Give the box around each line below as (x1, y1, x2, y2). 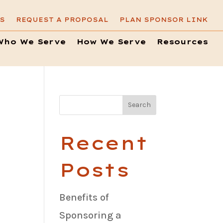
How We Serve (77, 37, 146, 46)
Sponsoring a (59, 209, 122, 221)
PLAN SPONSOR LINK (119, 16, 208, 23)
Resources (157, 37, 208, 46)
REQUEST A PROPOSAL (16, 16, 109, 23)
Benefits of (59, 191, 110, 203)
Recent (59, 131, 148, 154)
